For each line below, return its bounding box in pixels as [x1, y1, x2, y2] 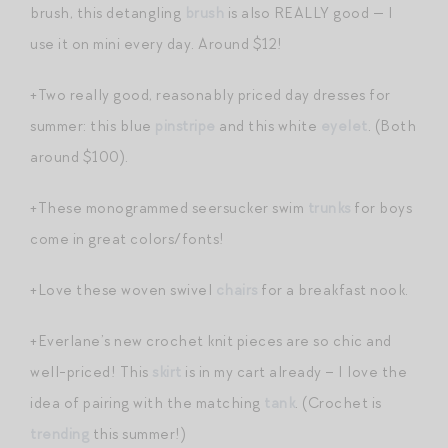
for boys [350, 197, 412, 218]
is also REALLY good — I [224, 2, 393, 23]
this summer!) [89, 423, 186, 444]
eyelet [320, 115, 368, 136]
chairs [215, 279, 258, 300]
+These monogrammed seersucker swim [30, 197, 308, 218]
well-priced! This [30, 361, 152, 382]
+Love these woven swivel [30, 279, 216, 300]
